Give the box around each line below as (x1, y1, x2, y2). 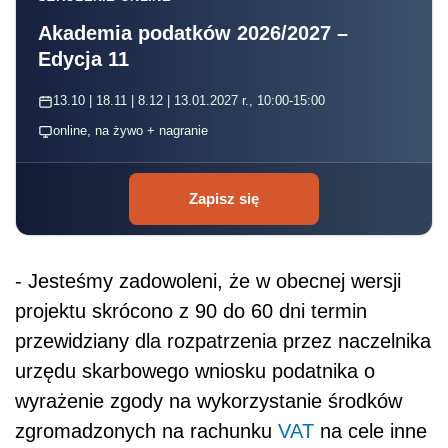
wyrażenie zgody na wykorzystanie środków (15, 390, 402, 413)
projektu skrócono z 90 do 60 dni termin (15, 300, 367, 323)
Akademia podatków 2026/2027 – (38, 22, 348, 45)
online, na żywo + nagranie (53, 123, 208, 139)
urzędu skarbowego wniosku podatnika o (15, 360, 375, 383)
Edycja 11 (38, 48, 129, 71)
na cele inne (314, 420, 427, 443)
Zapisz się (189, 190, 259, 208)
